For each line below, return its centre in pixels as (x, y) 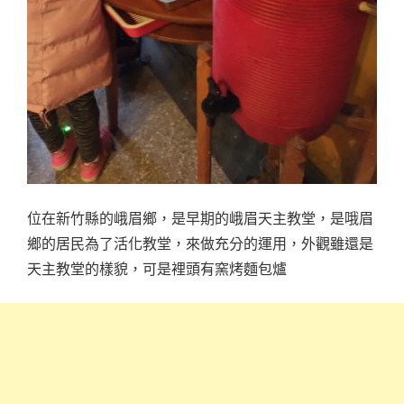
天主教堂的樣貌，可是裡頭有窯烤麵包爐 (157, 269)
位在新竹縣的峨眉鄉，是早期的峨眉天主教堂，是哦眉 (200, 219)
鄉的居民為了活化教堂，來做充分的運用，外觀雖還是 (200, 244)
